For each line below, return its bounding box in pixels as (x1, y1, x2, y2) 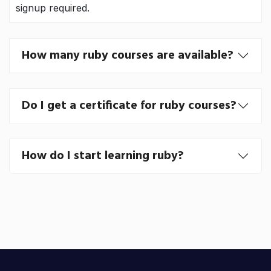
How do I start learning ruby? (22, 146, 184, 166)
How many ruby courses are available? (22, 46, 233, 65)
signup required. (16, 2, 90, 14)
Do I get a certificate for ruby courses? (22, 96, 237, 116)
